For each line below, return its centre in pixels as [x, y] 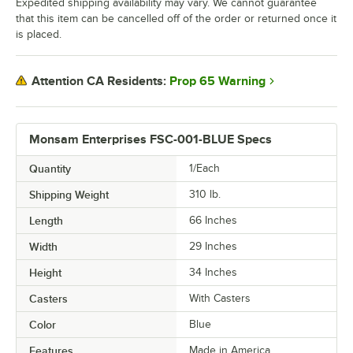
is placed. [39, 34]
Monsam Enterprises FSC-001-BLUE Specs [150, 139]
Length [46, 220]
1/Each [204, 168]
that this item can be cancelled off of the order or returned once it [176, 18]
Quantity [50, 168]
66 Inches [213, 220]
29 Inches [213, 246]
